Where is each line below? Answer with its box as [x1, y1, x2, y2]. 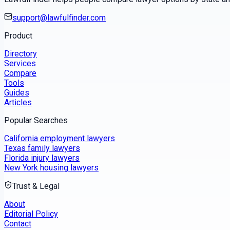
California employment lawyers [4, 133, 115, 144]
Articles [4, 98, 32, 108]
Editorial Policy [4, 209, 58, 219]
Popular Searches [4, 116, 68, 126]
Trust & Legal [12, 181, 60, 191]
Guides [4, 88, 29, 98]
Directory [4, 49, 37, 59]
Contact [4, 219, 31, 229]
